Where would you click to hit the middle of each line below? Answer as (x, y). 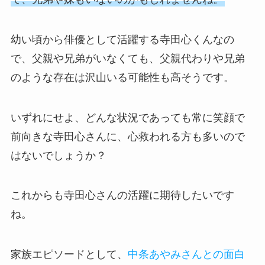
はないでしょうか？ (58, 155)
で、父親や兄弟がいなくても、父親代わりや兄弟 (127, 58)
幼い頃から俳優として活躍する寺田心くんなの (122, 39)
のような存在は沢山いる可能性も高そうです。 (122, 77)
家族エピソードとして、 (69, 255)
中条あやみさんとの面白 (186, 255)
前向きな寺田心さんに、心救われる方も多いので (127, 136)
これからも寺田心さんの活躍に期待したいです (122, 195)
